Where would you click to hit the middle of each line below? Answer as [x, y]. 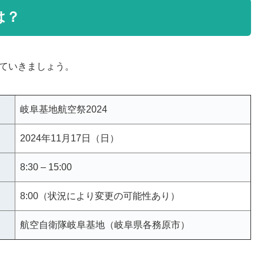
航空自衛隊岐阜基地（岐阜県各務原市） [105, 225]
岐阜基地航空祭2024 [64, 109]
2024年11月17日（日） [70, 138]
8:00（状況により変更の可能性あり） [100, 196]
